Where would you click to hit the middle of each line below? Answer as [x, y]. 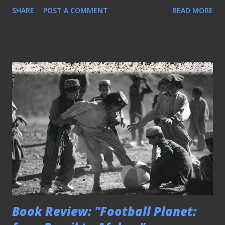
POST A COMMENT [76, 10]
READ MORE [193, 10]
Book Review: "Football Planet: [104, 211]
